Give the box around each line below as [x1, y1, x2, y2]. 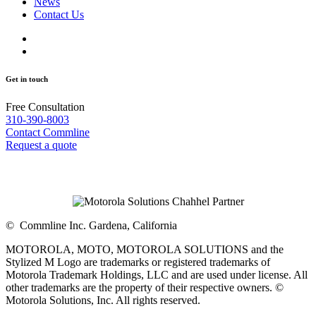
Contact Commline [6, 126, 90, 139]
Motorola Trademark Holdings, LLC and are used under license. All [6, 269, 308, 281]
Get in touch [6, 75, 48, 84]
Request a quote [6, 139, 77, 152]
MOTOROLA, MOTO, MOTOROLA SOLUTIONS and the [6, 243, 284, 256]
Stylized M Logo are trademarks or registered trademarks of [6, 256, 270, 269]
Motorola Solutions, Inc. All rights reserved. [6, 294, 200, 307]
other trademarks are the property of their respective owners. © [6, 281, 284, 294]
